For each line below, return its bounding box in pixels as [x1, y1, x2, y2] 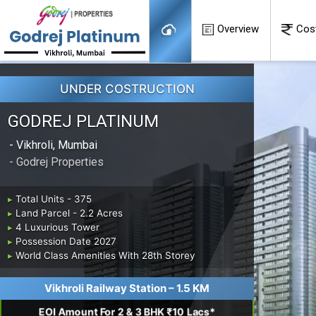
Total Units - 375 [15, 193, 92, 205]
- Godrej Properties [9, 155, 104, 169]
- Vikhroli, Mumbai [9, 138, 97, 152]
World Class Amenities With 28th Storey [15, 249, 195, 261]
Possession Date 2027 [15, 235, 116, 247]
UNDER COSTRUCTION [59, 82, 195, 96]
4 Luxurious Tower [15, 221, 99, 233]
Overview [217, 23, 260, 35]
